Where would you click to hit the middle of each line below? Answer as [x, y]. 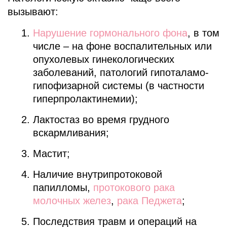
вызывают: [33, 11]
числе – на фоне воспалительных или [122, 46]
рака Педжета [149, 200]
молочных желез [72, 200]
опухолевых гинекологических [104, 59]
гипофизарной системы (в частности [119, 85]
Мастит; [51, 153]
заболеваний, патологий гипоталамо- [121, 72]
